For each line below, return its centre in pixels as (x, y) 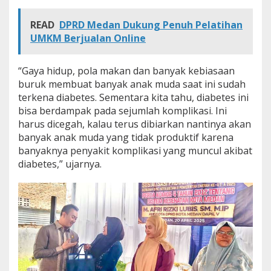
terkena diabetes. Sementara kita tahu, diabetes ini (133, 97)
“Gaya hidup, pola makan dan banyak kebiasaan (126, 70)
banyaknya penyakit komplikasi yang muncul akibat (135, 150)
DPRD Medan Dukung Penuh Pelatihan (151, 24)
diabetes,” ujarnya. (60, 164)
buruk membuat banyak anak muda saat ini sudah (132, 84)
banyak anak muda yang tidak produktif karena (126, 137)
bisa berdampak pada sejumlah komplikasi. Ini (122, 110)
